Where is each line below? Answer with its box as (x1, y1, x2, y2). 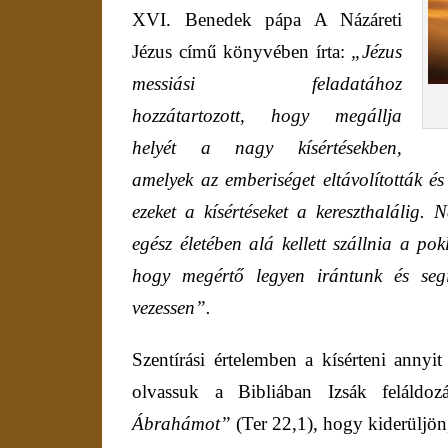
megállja (335, 105, 402, 127)
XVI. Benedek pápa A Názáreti (132, 9, 402, 31)
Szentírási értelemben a (132, 349, 322, 371)
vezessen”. (132, 297, 211, 319)
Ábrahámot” (132, 413, 236, 435)
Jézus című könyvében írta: (132, 41, 351, 63)
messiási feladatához (132, 73, 402, 95)
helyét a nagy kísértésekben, (132, 137, 402, 159)
